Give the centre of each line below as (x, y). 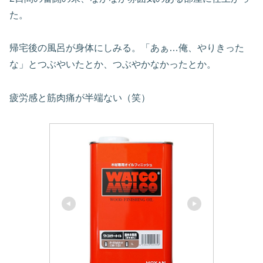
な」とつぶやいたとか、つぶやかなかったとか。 (113, 65)
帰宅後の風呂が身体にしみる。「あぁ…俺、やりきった (127, 48)
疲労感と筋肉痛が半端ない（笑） (80, 98)
